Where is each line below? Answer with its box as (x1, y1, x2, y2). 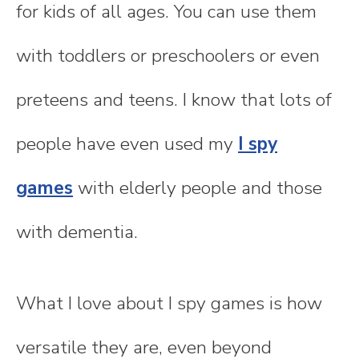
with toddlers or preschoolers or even (16, 42, 320, 68)
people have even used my (16, 131, 238, 156)
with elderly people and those (73, 175, 322, 200)
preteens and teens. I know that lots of (16, 87, 332, 112)
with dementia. (16, 219, 138, 244)
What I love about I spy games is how (16, 291, 322, 317)
